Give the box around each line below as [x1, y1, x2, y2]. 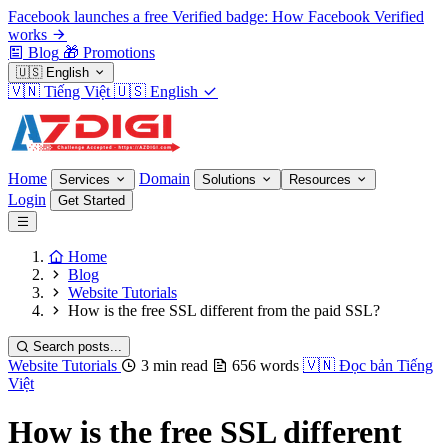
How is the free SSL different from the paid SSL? [68, 302, 380, 319]
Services [59, 172, 114, 187]
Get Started [58, 193, 125, 208]
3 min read [141, 357, 208, 374]
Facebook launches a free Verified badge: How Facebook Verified [8, 8, 424, 25]
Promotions [83, 44, 155, 61]
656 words [232, 357, 299, 374]
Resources [289, 172, 355, 187]
